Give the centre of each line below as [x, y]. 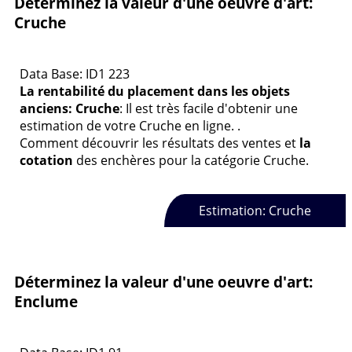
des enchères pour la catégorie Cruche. [191, 161]
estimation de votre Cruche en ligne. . [130, 126]
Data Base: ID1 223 [75, 74]
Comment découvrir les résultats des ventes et [159, 143]
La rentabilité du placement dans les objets [155, 92]
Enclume [46, 302]
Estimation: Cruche [255, 210]
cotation [46, 161]
